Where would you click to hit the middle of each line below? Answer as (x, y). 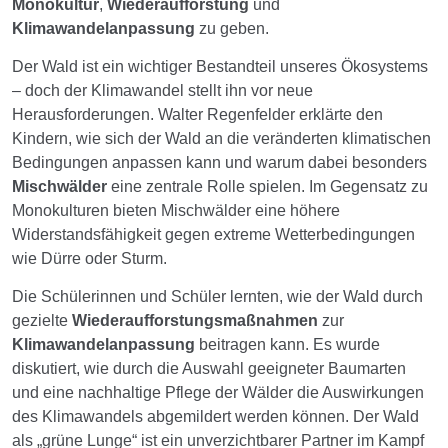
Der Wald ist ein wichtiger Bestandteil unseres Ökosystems (220, 67)
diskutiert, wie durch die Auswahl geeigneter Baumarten (209, 369)
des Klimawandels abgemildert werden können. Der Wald (215, 417)
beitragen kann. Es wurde (287, 345)
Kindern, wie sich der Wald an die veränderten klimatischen (221, 139)
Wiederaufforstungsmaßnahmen (195, 321)
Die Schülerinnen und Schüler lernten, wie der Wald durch (217, 297)
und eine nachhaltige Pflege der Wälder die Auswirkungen (218, 393)
